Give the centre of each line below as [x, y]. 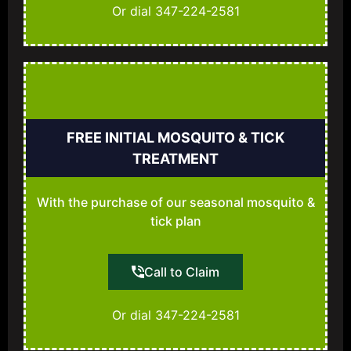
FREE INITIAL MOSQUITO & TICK [175, 138]
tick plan [175, 221]
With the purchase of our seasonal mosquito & [175, 203]
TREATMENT [175, 159]
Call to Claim [182, 272]
